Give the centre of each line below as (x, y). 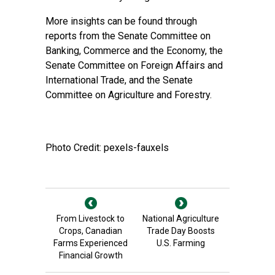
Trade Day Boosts (181, 231)
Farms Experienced (91, 243)
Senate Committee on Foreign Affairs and (134, 65)
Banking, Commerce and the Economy (125, 51)
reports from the (82, 36)
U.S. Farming (181, 243)
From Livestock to (91, 219)
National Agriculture (181, 219)
